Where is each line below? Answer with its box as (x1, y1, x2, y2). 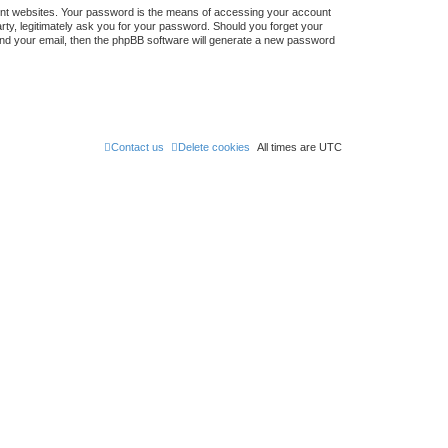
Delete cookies (178, 141, 250, 153)
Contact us (111, 141, 164, 153)
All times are (257, 141, 319, 153)
